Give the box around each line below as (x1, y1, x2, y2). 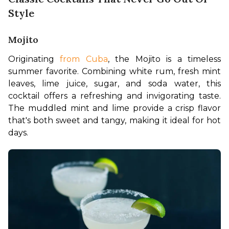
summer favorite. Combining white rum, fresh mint (8, 66, 221, 77)
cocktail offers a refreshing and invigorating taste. (8, 91, 221, 101)
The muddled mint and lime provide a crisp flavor (8, 103, 221, 113)
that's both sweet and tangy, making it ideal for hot (8, 116, 221, 126)
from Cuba (60, 54, 108, 64)
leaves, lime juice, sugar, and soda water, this (8, 79, 221, 89)
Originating (8, 54, 60, 64)
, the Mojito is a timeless (107, 54, 221, 64)
